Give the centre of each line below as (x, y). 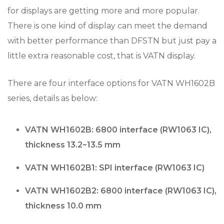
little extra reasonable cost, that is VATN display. (101, 56)
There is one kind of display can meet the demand (107, 26)
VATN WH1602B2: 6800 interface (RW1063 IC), (121, 191)
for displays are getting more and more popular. (103, 11)
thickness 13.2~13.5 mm (73, 145)
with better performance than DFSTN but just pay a (112, 41)
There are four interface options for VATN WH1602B (111, 83)
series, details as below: (52, 98)
